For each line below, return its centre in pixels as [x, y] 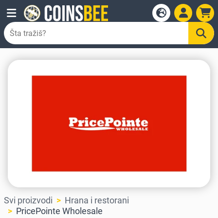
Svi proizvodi [28, 200]
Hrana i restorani [97, 200]
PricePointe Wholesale [59, 211]
